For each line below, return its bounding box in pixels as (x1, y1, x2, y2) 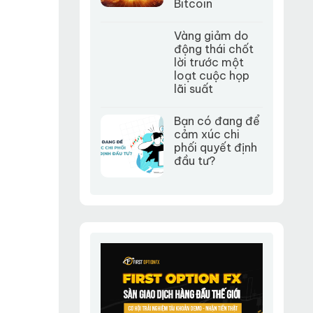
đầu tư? (173, 153, 215, 168)
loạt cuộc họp (173, 68, 249, 82)
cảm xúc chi (173, 126, 240, 141)
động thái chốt (173, 41, 254, 56)
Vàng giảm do (173, 28, 249, 43)
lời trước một (173, 54, 244, 69)
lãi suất (173, 81, 213, 96)
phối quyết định (173, 140, 257, 154)
